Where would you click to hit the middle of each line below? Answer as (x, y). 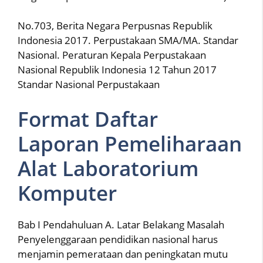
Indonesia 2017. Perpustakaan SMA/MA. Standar (128, 40)
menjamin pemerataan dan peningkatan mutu (123, 254)
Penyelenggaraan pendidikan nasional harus (118, 239)
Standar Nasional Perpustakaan (89, 84)
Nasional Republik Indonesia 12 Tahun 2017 (117, 70)
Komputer (67, 193)
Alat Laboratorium (108, 168)
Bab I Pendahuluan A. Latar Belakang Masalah (121, 224)
